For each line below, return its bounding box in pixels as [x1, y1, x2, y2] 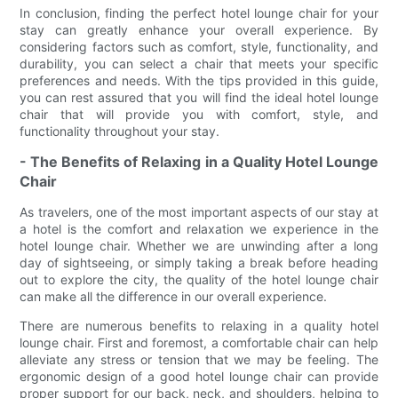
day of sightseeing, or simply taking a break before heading [20, 255, 378, 271]
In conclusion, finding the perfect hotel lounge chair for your [20, 5, 378, 21]
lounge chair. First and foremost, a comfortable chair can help [20, 335, 378, 351]
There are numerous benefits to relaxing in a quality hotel [20, 318, 378, 334]
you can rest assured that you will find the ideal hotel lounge [20, 90, 378, 106]
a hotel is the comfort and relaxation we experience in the [20, 221, 378, 237]
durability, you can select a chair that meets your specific [20, 56, 378, 72]
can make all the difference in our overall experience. [20, 289, 328, 305]
